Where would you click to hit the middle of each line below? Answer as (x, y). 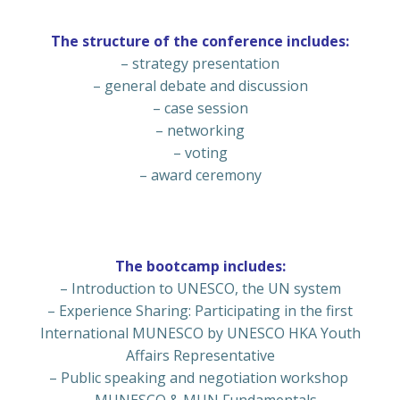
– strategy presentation (200, 64)
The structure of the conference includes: (200, 42)
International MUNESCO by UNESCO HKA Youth (200, 333)
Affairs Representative (200, 356)
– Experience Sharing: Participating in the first (200, 311)
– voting (200, 153)
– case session (200, 108)
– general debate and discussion (200, 86)
